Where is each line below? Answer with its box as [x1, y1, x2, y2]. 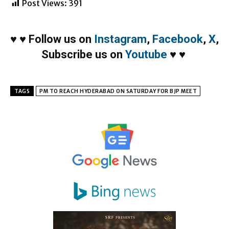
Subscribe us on [41, 48, 125, 61]
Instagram [94, 33, 147, 46]
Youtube [125, 48, 167, 61]
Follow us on [29, 33, 94, 46]
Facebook [152, 33, 203, 46]
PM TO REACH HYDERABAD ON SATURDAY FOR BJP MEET [39, 88, 197, 95]
